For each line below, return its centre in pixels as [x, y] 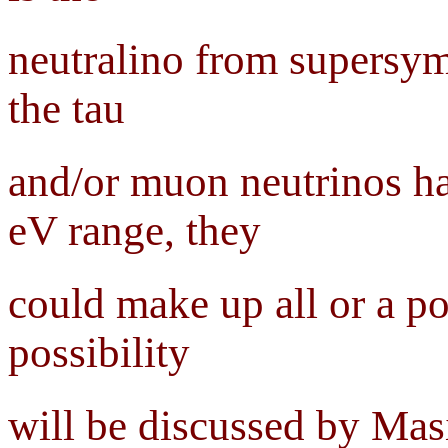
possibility [99, 353]
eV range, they [134, 231]
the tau [66, 109]
